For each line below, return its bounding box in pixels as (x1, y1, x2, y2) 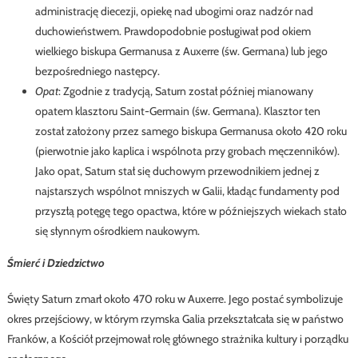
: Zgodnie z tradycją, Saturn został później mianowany (58, 83, 313, 98)
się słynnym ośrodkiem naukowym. (34, 223, 200, 238)
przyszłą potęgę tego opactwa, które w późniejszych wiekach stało (34, 203, 347, 218)
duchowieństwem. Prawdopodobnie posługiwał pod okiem (34, 23, 311, 38)
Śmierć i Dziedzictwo (6, 255, 105, 270)
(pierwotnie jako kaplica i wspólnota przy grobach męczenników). (34, 143, 340, 158)
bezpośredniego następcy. (34, 63, 160, 78)
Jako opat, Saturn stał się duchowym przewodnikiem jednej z (34, 163, 320, 178)
